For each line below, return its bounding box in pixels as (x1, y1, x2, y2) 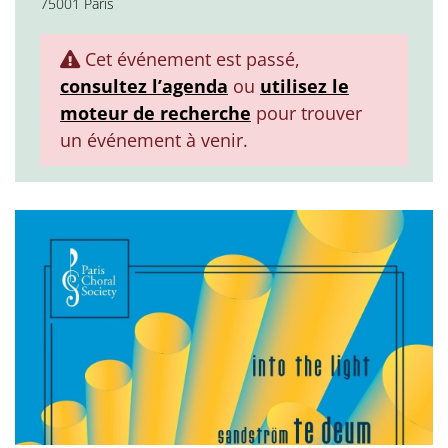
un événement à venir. (60, 128, 248, 152)
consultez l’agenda (60, 74, 228, 98)
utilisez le (260, 74, 349, 98)
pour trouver (251, 101, 362, 125)
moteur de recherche (60, 101, 251, 125)
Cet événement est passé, (80, 47, 300, 71)
